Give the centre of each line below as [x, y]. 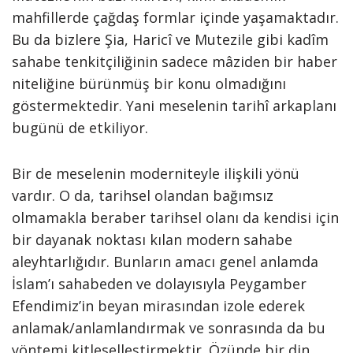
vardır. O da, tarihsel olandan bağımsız [143, 195]
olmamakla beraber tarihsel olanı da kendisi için [175, 217]
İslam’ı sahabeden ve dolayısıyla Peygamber [159, 284]
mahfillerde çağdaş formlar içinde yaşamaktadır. [175, 17]
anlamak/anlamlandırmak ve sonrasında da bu [169, 328]
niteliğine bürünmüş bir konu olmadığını [149, 84]
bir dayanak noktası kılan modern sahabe [152, 240]
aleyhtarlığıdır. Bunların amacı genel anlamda [165, 262]
